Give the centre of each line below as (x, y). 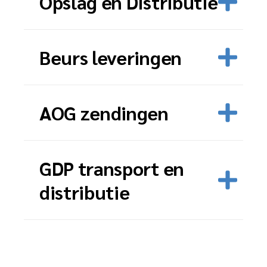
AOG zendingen (104, 112)
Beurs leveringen (111, 57)
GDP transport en (112, 168)
